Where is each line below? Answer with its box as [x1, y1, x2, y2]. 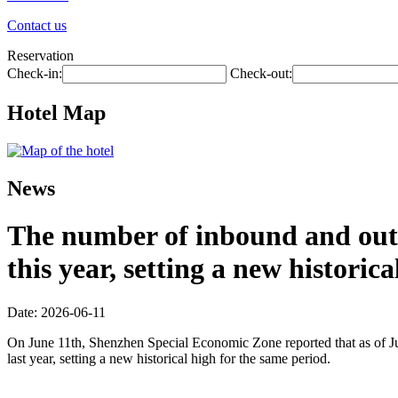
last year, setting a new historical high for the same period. [7, 350, 338, 366]
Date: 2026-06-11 [7, 304, 106, 320]
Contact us [7, 18, 67, 33]
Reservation [7, 48, 74, 63]
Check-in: [7, 66, 62, 81]
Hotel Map [7, 100, 106, 124]
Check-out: [230, 66, 292, 81]
